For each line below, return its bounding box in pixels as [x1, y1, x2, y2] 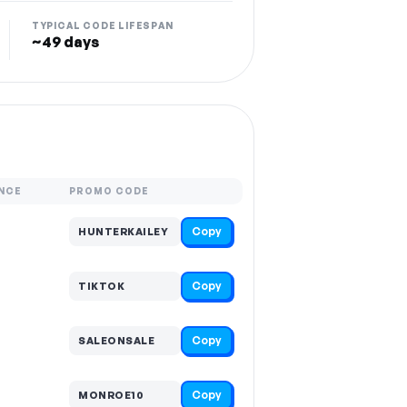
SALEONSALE [78, 333, 154, 347]
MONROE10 [78, 388, 144, 402]
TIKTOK [78, 279, 124, 293]
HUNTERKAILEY [78, 224, 168, 238]
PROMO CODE [69, 185, 149, 196]
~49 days [31, 33, 99, 51]
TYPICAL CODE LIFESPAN [31, 20, 174, 31]
